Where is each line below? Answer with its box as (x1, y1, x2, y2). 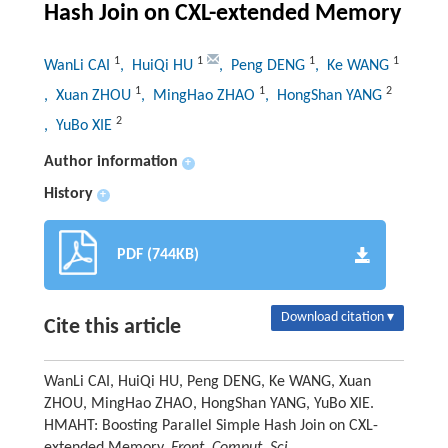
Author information (43, 154, 178, 171)
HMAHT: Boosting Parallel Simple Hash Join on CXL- (43, 418, 378, 435)
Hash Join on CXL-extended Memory (43, 2, 401, 27)
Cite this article (43, 316, 181, 340)
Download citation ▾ (281, 310, 395, 326)
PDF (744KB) (116, 247, 199, 264)
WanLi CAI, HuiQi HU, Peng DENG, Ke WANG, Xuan (43, 374, 371, 391)
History (43, 186, 93, 203)
